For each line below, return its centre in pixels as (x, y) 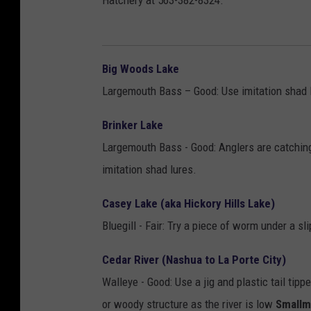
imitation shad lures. (149, 170)
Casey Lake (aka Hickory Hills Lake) (188, 204)
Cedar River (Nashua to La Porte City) (194, 260)
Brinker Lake (133, 125)
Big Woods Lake (141, 69)
